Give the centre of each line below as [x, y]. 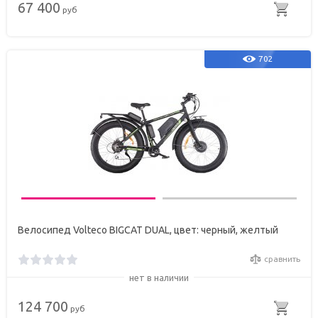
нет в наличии [159, 278]
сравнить [282, 259]
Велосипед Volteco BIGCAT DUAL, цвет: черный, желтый [148, 230]
